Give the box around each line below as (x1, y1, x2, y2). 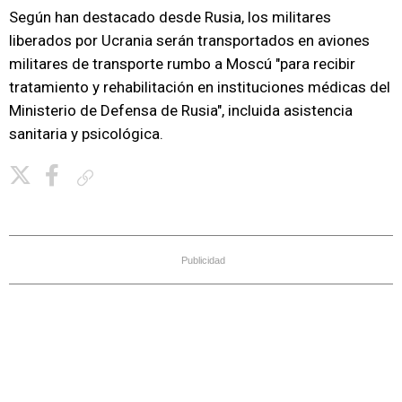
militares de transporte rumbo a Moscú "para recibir (9, 55, 355, 73)
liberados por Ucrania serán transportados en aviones (9, 31, 370, 49)
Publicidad (181, 255, 225, 266)
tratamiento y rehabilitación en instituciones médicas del (9, 78, 390, 96)
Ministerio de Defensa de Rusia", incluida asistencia (9, 101, 353, 119)
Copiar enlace (100, 170, 165, 184)
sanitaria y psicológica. (9, 125, 163, 143)
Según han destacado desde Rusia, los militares (9, 8, 331, 26)
